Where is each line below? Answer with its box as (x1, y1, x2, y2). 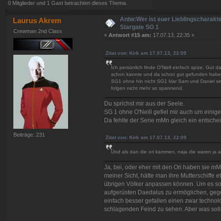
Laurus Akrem (13, 16, 62, 25)
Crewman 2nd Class (13, 28, 63, 35)
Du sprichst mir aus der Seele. (104, 100, 184, 108)
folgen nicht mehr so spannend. (110, 85, 184, 91)
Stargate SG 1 (120, 23, 159, 31)
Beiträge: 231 (13, 132, 45, 138)
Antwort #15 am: (108, 32, 151, 38)
